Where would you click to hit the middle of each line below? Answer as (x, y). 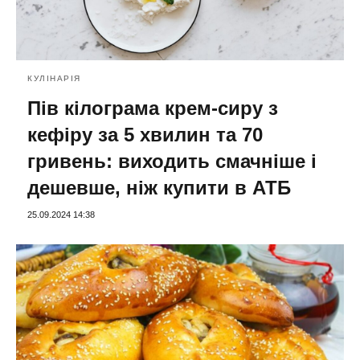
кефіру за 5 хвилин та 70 (145, 135)
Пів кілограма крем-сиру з (153, 108)
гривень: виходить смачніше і (172, 162)
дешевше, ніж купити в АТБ (159, 188)
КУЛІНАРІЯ (54, 79)
